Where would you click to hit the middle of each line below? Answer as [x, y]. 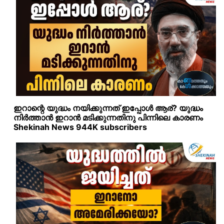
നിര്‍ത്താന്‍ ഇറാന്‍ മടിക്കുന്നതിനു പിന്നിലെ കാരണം [108, 117]
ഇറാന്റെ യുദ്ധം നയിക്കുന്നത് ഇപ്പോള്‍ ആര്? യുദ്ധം [108, 108]
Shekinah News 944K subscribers [80, 127]
